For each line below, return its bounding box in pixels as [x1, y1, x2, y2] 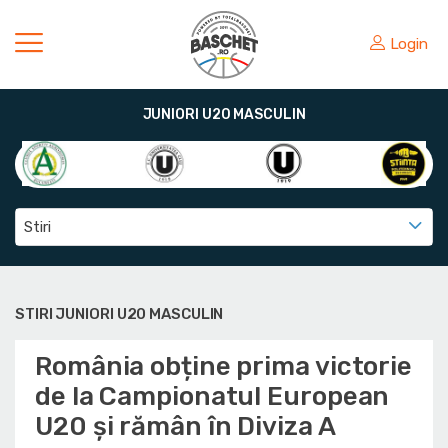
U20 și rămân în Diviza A [35, 411, 336, 442]
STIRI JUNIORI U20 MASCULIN [15, 305, 224, 323]
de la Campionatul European [35, 381, 390, 412]
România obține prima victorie [35, 351, 413, 382]
